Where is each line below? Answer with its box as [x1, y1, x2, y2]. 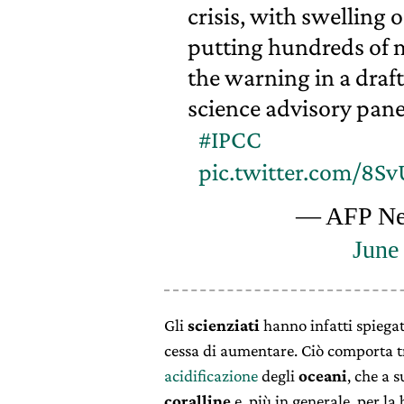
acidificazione [164, 365, 258, 385]
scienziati [188, 315, 260, 335]
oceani [298, 365, 347, 385]
